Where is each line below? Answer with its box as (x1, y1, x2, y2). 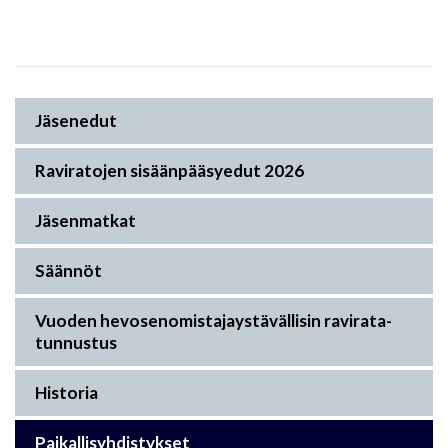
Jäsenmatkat (35, 210, 136, 232)
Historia (35, 382, 98, 404)
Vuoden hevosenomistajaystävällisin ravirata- (35, 310, 392, 332)
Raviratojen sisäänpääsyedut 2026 (35, 160, 304, 182)
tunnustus (35, 332, 117, 354)
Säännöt (35, 260, 102, 282)
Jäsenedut (35, 110, 117, 132)
